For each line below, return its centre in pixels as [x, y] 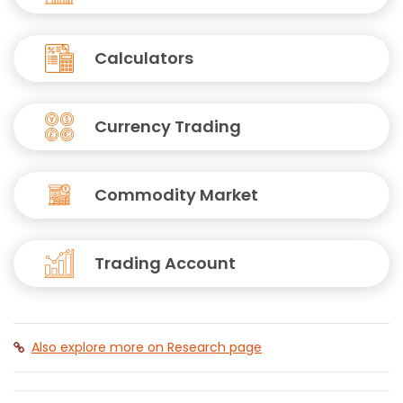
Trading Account [165, 263]
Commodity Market [176, 195]
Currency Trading [168, 126]
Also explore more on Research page [147, 347]
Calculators [144, 58]
